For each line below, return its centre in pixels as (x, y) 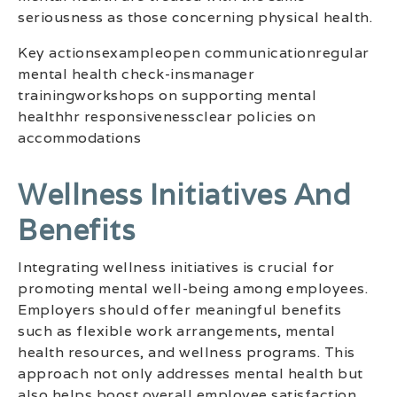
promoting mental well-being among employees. (193, 288)
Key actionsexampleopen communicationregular (194, 52)
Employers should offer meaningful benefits (179, 309)
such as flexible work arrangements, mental (176, 331)
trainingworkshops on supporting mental (167, 95)
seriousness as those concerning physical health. (195, 17)
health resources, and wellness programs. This (187, 352)
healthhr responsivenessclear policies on (167, 116)
